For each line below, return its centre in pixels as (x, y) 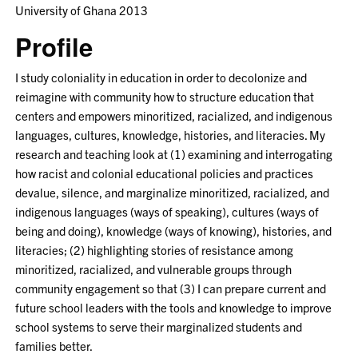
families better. (54, 345)
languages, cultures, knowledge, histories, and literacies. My (171, 134)
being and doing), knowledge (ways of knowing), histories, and (174, 230)
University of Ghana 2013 (82, 10)
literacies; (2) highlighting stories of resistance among (155, 249)
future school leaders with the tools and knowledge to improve (174, 307)
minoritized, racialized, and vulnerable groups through (154, 268)
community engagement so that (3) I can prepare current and (171, 288)
